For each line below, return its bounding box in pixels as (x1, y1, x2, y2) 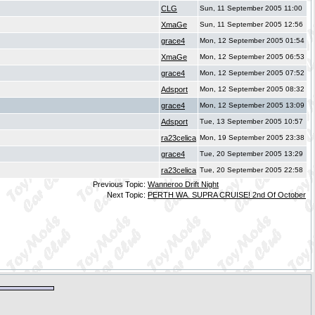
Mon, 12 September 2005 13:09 (200, 101, 304, 109)
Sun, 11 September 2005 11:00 (200, 4, 302, 12)
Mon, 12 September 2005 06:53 (200, 53, 304, 60)
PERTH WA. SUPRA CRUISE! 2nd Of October (148, 191, 306, 199)
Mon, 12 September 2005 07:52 (200, 69, 304, 77)
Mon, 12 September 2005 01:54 (200, 37, 304, 44)
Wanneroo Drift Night (148, 180, 219, 188)
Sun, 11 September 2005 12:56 (200, 20, 303, 28)
